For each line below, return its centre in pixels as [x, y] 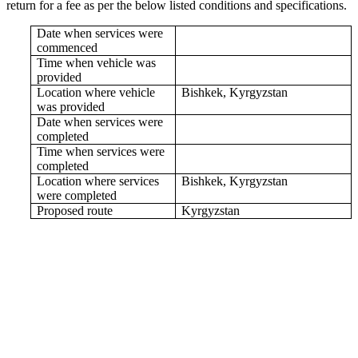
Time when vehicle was [97, 62]
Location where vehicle [96, 92]
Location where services [98, 181]
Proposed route [75, 210]
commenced [68, 47]
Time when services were [101, 151]
